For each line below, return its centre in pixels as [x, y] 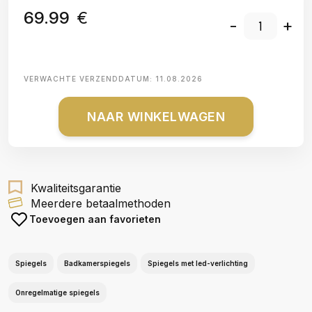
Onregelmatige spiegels [57, 292]
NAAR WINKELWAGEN [156, 117]
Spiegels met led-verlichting [198, 263]
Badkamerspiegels [97, 263]
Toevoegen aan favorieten [95, 219]
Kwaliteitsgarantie [76, 188]
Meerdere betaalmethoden [101, 203]
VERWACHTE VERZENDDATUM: [89, 79]
